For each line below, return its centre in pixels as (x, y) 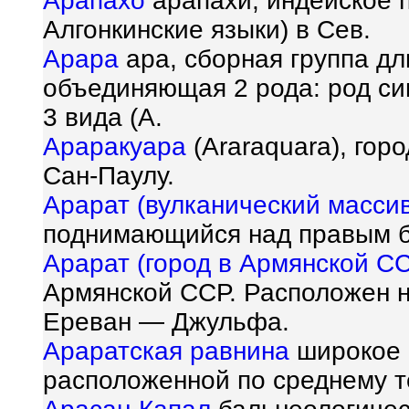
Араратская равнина (166, 351)
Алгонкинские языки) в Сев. (207, 30)
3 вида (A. (103, 118)
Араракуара (115, 147)
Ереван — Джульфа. (166, 322)
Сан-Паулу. (109, 176)
